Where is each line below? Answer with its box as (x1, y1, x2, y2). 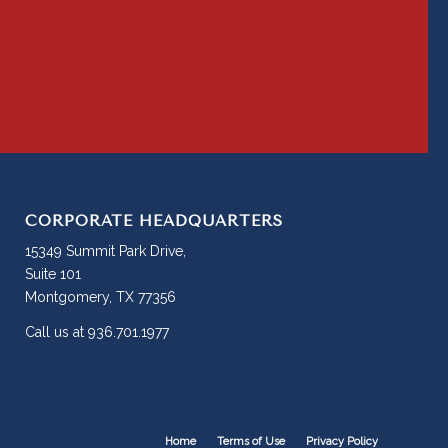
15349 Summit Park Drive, (24, 243, 186, 260)
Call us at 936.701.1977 (24, 324, 169, 341)
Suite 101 (24, 266, 81, 283)
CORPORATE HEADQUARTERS (24, 211, 283, 230)
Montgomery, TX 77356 (24, 289, 176, 306)
